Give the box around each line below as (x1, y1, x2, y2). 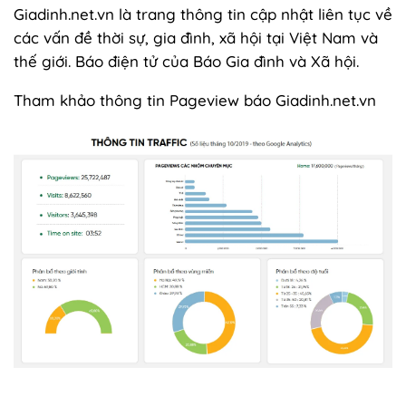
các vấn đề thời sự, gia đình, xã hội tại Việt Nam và (14, 27, 378, 47)
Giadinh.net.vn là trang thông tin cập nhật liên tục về (14, 4, 392, 24)
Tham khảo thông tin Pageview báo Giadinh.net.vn (14, 90, 376, 110)
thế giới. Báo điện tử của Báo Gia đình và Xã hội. (14, 51, 359, 71)
